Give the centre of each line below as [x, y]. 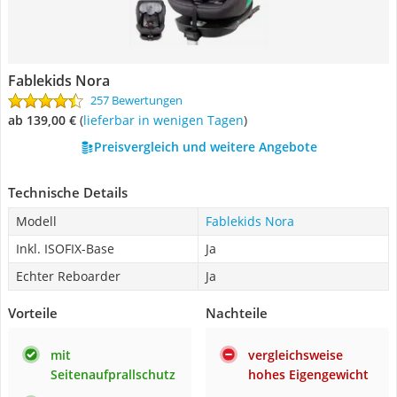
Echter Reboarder [68, 276]
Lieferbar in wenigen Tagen [165, 120]
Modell [36, 221]
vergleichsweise [296, 355]
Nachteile [237, 313]
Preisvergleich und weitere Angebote [205, 147]
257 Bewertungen [136, 100]
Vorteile [33, 313]
